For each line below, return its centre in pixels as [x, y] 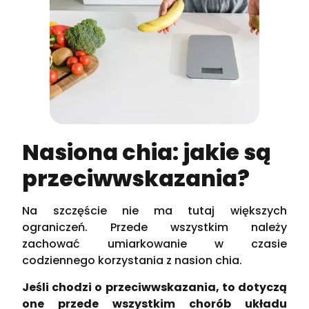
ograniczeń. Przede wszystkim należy [154, 228]
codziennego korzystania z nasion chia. [132, 261]
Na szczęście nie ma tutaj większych [154, 211]
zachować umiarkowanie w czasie [154, 244]
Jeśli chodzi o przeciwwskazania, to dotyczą [154, 287]
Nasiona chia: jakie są [147, 152]
